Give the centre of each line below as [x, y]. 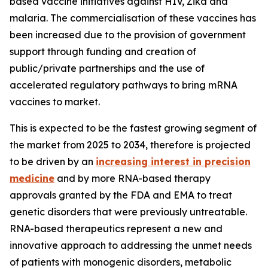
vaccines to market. [55, 102]
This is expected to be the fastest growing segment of [133, 128]
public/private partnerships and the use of [107, 68]
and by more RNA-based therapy [133, 179]
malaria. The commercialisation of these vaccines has [133, 18]
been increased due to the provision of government [128, 35]
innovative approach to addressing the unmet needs [131, 246]
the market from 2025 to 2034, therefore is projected [130, 145]
